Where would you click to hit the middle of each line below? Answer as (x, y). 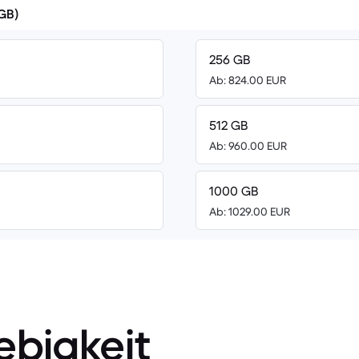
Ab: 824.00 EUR (248, 80)
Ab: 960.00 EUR (248, 146)
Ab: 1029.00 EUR (250, 212)
